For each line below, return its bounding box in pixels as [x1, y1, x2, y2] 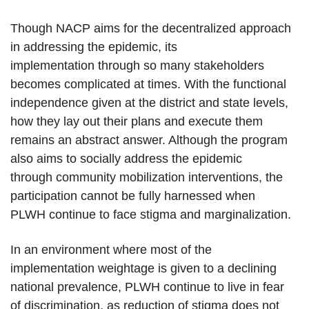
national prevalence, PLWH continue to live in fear [10, 280, 284, 295]
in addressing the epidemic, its [10, 40, 177, 54]
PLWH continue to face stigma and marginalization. [10, 208, 291, 222]
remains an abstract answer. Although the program [10, 133, 288, 148]
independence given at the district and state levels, [10, 96, 288, 110]
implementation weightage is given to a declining [10, 261, 277, 276]
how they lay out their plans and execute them [10, 114, 263, 129]
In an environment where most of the [10, 243, 212, 257]
